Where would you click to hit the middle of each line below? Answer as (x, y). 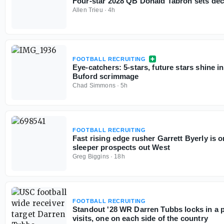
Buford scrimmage (106, 76)
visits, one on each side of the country (140, 218)
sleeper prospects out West (121, 147)
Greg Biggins (91, 156)
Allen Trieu (88, 10)
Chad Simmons (94, 85)
